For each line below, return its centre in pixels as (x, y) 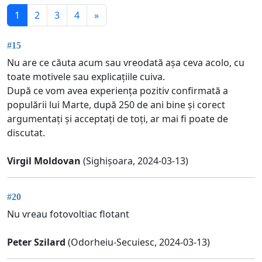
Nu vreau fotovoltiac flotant (68, 214)
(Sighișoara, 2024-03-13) (135, 161)
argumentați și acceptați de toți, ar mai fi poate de (118, 119)
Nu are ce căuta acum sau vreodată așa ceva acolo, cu (126, 63)
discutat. (26, 133)
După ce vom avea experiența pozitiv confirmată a (118, 91)
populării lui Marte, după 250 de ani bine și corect (116, 105)
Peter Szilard (36, 242)
